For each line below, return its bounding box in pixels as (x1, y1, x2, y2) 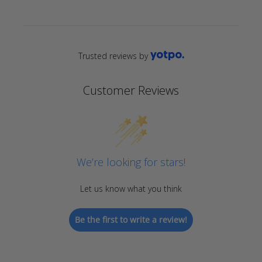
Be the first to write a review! (75, 214, 187, 226)
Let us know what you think (80, 182, 182, 194)
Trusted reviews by (78, 50, 148, 61)
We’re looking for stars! (77, 154, 185, 169)
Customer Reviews (83, 82, 179, 98)
